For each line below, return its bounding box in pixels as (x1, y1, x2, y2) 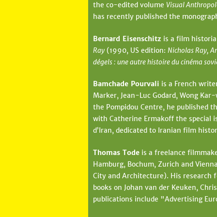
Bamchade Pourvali (93, 79, 159, 89)
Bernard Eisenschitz (93, 34, 161, 43)
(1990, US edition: (105, 46, 168, 55)
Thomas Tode (93, 148, 139, 157)
